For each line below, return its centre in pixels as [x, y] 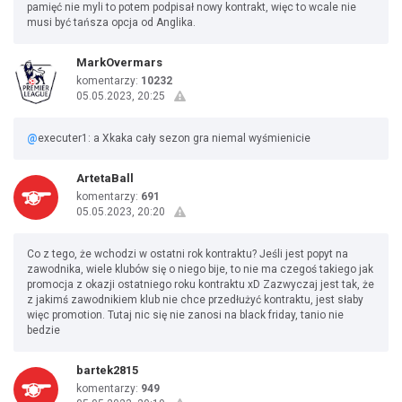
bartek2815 [107, 370]
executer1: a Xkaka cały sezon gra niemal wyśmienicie [174, 138]
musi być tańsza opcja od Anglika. [111, 22]
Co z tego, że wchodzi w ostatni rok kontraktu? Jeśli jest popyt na [188, 254]
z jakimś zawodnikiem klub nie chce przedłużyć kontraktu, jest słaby [195, 300]
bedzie [44, 330]
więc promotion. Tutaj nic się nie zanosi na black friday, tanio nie [185, 315]
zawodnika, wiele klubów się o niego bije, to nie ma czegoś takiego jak [200, 269]
